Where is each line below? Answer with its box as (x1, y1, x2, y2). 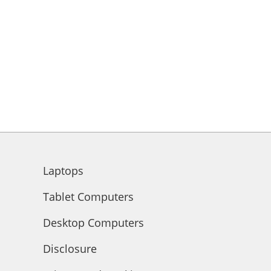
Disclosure (42, 241, 97, 256)
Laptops (42, 163, 83, 178)
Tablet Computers (42, 189, 134, 204)
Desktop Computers (42, 215, 144, 230)
